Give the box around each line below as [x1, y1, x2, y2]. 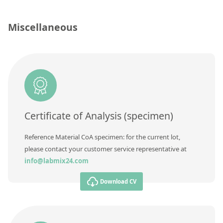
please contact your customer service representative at [24, 144, 187, 153]
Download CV [100, 177, 137, 185]
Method [13, 66, 38, 75]
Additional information [13, 47, 88, 57]
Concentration [13, 10, 61, 20]
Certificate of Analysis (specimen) [24, 109, 173, 123]
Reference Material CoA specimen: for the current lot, [24, 132, 180, 141]
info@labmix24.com [24, 156, 89, 165]
